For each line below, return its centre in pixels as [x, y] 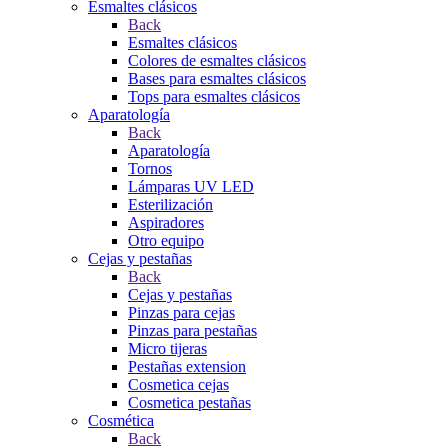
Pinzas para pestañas [192, 330]
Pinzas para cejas [181, 312]
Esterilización [170, 204]
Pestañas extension [187, 366]
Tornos [150, 168]
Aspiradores [166, 222]
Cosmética [121, 420]
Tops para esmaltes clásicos [214, 96]
